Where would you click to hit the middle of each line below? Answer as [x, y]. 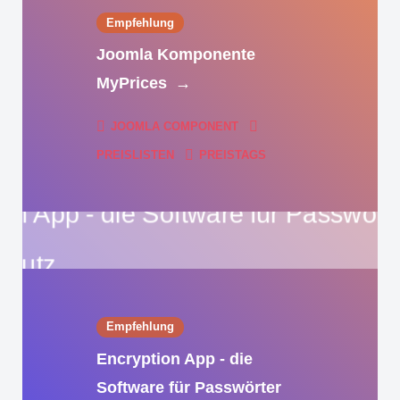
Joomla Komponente [176, 55]
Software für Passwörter [189, 387]
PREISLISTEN [137, 155]
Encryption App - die [175, 358]
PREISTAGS [231, 155]
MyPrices [134, 83]
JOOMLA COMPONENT [175, 127]
